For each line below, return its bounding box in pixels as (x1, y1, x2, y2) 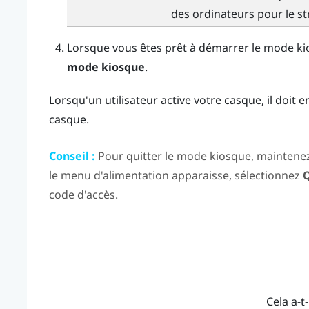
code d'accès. (48, 187, 118, 203)
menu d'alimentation (60, 168, 169, 183)
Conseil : (48, 148, 95, 164)
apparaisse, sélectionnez (168, 168, 303, 183)
